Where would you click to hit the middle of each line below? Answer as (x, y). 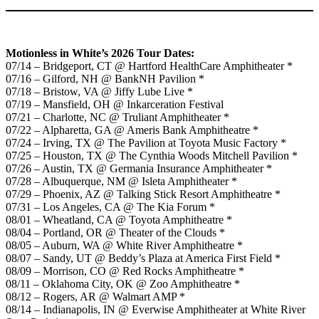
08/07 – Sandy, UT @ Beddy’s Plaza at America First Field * (143, 258)
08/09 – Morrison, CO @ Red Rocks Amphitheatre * (125, 271)
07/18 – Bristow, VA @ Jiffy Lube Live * (99, 91)
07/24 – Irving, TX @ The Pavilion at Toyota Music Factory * (146, 142)
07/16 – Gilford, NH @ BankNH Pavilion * (105, 78)
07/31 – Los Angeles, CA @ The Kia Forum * (110, 206)
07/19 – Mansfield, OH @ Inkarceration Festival (115, 104)
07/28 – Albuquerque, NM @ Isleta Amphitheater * (121, 181)
